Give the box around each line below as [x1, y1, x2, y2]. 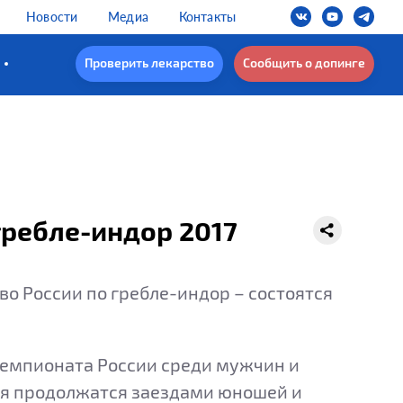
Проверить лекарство [84, 55, 214, 71]
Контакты [178, 9, 236, 24]
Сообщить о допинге [242, 55, 365, 71]
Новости [26, 9, 78, 24]
